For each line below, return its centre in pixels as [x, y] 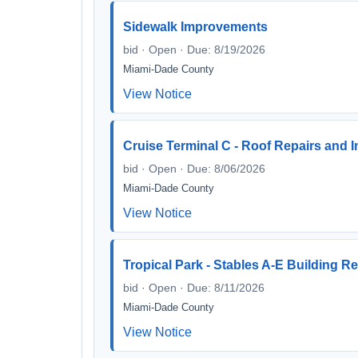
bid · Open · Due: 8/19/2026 [194, 50]
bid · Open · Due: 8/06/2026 [194, 169]
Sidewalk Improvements [195, 27]
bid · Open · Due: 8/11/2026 [194, 288]
